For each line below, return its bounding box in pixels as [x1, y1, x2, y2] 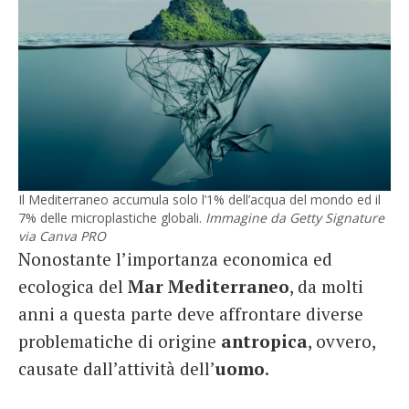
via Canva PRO [18, 226, 106, 245]
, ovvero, [308, 329, 375, 352]
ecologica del [18, 274, 128, 298]
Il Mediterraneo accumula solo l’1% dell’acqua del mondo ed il [18, 190, 381, 208]
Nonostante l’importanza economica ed [18, 246, 332, 270]
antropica [221, 329, 308, 352]
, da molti [289, 274, 363, 298]
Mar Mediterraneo [128, 274, 289, 298]
